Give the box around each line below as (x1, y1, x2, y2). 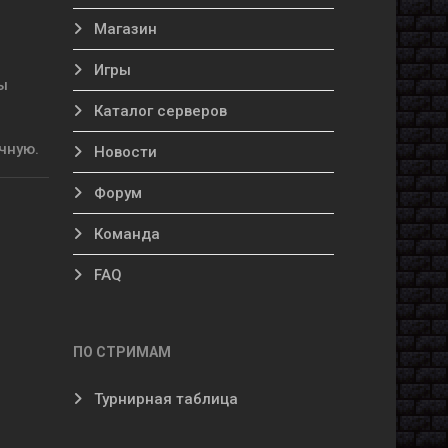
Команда (90, 225, 160, 243)
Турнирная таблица (90, 390, 238, 408)
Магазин (90, 20, 157, 38)
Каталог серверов (90, 102, 227, 120)
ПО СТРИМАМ (73, 344, 171, 360)
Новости (90, 143, 157, 161)
